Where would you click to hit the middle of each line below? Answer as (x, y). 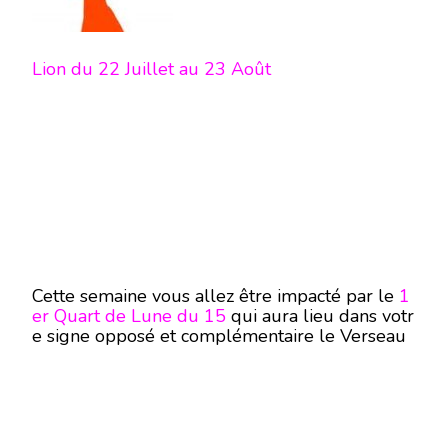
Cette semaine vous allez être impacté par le (215, 296)
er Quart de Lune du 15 (129, 316)
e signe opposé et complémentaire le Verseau (219, 336)
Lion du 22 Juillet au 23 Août (151, 69)
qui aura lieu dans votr (320, 316)
